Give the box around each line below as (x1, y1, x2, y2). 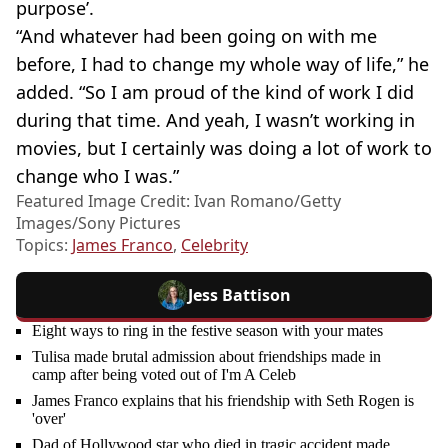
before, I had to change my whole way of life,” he (16, 51, 429, 76)
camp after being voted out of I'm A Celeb (32, 365, 296, 383)
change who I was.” (16, 163, 179, 188)
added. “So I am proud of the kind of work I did (16, 79, 414, 104)
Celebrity (181, 233, 248, 256)
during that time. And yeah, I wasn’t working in (16, 107, 415, 132)
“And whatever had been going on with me (16, 23, 377, 48)
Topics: (16, 233, 72, 256)
